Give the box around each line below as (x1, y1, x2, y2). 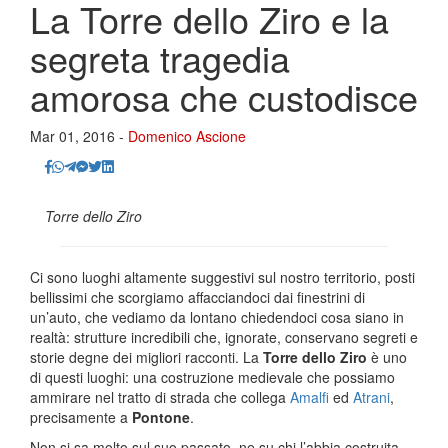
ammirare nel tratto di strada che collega (30, 387, 290, 407)
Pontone (132, 407, 190, 427)
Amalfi (290, 387, 333, 407)
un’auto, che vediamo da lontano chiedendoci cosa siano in (30, 307, 404, 327)
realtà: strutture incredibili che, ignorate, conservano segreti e (30, 327, 418, 347)
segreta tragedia (30, 32, 290, 83)
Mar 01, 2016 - (30, 126, 128, 146)
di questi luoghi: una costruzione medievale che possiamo (30, 367, 395, 387)
